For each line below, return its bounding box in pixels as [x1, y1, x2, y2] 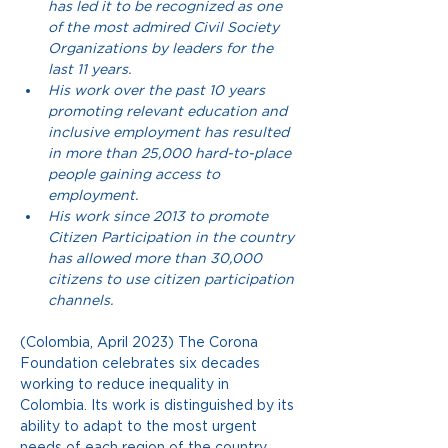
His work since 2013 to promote [48, 208, 272, 225]
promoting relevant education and [48, 103, 291, 120]
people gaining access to [48, 166, 224, 183]
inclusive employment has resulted [48, 124, 293, 141]
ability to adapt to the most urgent [20, 418, 261, 435]
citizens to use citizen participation [48, 271, 298, 288]
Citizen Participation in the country [48, 229, 298, 246]
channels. [48, 292, 113, 309]
